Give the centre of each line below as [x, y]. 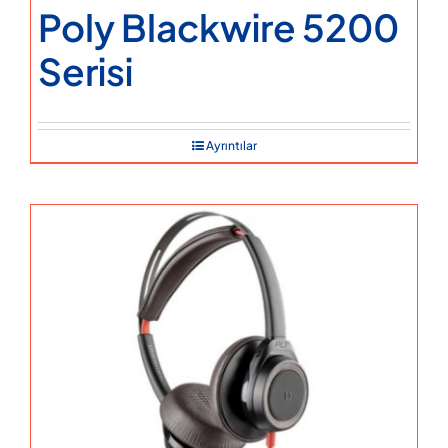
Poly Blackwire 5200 [218, 26]
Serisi [85, 70]
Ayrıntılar [231, 145]
